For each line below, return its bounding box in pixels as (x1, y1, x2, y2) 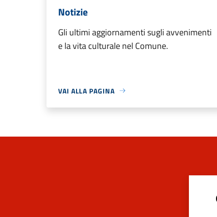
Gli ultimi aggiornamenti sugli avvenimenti (58, 25, 212, 39)
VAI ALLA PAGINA (58, 85, 115, 96)
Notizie (58, 4, 88, 19)
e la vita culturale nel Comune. (58, 39, 168, 52)
